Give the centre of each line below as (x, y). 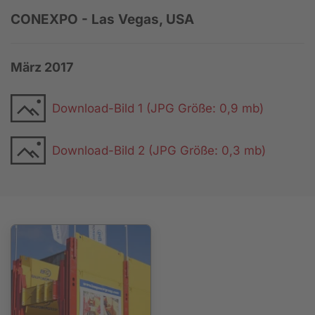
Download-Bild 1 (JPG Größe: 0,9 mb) (158, 109)
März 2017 (42, 67)
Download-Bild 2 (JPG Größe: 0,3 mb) (159, 151)
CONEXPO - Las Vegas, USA (102, 19)
